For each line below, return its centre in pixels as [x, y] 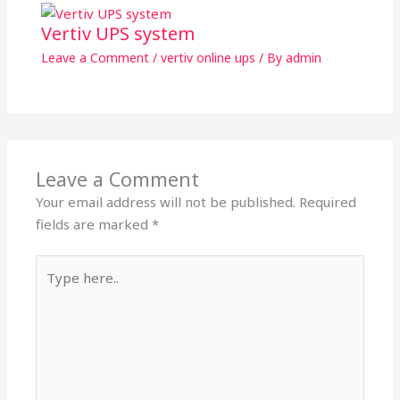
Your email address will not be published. [166, 201]
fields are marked [94, 224]
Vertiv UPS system [117, 34]
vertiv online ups [208, 58]
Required [328, 201]
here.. [53, 288]
